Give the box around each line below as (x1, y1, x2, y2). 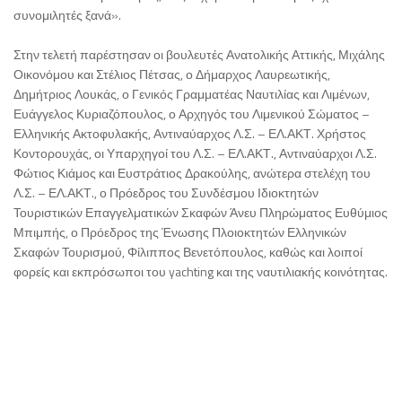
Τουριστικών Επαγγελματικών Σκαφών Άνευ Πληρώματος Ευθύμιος (13, 203, 388, 223)
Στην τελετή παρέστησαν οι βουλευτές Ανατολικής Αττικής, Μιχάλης (13, 45, 385, 65)
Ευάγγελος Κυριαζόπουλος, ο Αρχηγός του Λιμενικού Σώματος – (13, 104, 370, 124)
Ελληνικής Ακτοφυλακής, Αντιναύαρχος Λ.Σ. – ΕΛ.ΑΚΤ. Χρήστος (13, 124, 366, 144)
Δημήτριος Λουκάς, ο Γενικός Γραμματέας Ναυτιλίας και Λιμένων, (13, 84, 370, 104)
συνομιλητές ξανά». (13, 5, 121, 25)
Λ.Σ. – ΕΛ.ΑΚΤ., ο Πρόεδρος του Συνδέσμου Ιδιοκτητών (13, 183, 319, 203)
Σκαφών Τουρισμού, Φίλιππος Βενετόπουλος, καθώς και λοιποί (13, 242, 363, 262)
